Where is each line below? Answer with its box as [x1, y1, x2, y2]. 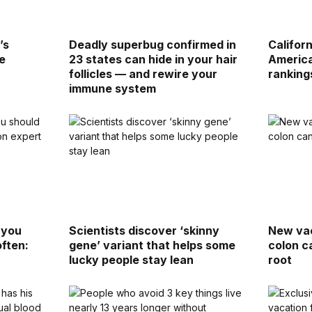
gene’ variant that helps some [68, 237, 235, 252]
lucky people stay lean [68, 252, 194, 267]
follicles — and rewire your [68, 66, 217, 81]
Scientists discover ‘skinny [68, 223, 219, 237]
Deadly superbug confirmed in [68, 37, 236, 52]
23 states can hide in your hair [68, 52, 237, 66]
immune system [68, 81, 156, 95]
